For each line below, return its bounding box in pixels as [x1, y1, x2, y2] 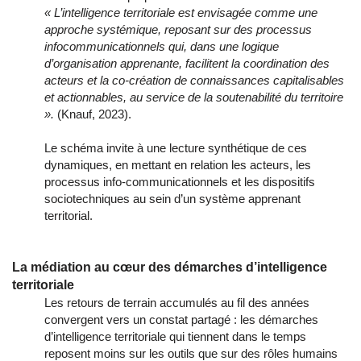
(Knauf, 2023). [54, 106, 131, 121]
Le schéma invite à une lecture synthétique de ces [44, 140, 307, 155]
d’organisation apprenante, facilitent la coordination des [44, 56, 330, 70]
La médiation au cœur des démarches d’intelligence [12, 259, 327, 274]
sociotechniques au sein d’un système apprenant [44, 191, 301, 205]
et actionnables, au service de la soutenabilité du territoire [44, 89, 343, 104]
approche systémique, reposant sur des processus [44, 22, 312, 36]
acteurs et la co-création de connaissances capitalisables [44, 73, 344, 87]
